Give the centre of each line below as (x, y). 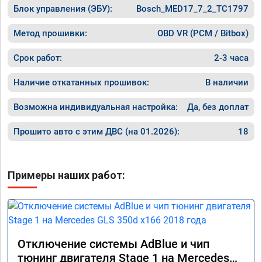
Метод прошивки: (50, 33)
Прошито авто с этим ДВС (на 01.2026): (96, 131)
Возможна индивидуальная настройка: (96, 107)
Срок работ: (38, 58)
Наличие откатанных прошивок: (81, 82)
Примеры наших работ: (66, 175)
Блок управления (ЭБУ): (63, 8)
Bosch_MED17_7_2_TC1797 (192, 8)
